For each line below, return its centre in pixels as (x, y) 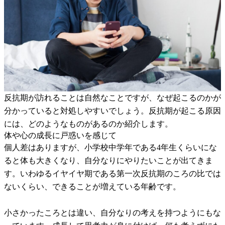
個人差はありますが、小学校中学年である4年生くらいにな (110, 147)
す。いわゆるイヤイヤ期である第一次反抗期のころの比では (113, 173)
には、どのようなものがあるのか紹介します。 (88, 124)
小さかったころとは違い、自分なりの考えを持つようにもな (113, 212)
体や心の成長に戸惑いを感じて (60, 135)
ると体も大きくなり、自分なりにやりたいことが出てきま (108, 160)
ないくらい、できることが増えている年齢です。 (92, 186)
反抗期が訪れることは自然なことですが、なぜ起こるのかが (113, 97)
